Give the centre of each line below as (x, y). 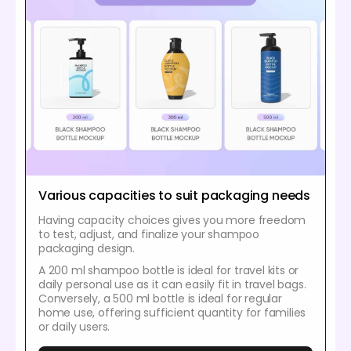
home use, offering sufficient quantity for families (172, 312)
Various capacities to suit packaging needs (174, 195)
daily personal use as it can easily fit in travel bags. (172, 284)
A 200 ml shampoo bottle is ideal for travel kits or (169, 270)
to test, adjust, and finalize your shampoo (149, 234)
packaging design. (87, 248)
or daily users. (74, 326)
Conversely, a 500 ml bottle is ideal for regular (160, 298)
